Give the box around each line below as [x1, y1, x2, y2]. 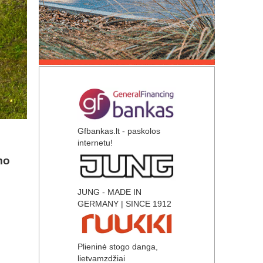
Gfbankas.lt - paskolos [77, 126, 160, 136]
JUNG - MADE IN [77, 187, 141, 197]
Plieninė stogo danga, [77, 241, 158, 251]
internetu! [77, 138, 113, 148]
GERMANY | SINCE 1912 [77, 199, 171, 209]
